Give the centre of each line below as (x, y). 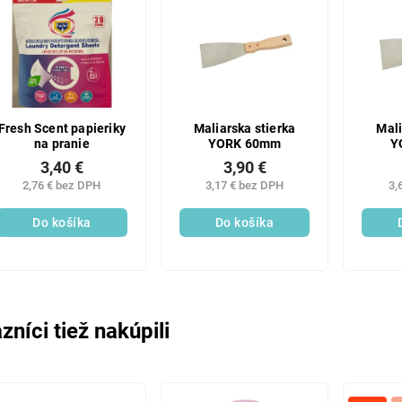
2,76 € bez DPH (62, 185)
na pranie (62, 144)
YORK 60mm (245, 144)
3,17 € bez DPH (245, 185)
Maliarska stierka (245, 128)
